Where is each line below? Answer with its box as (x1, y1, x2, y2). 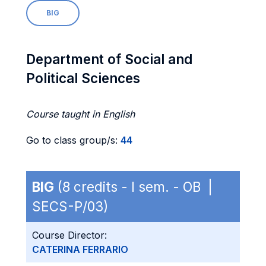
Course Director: (32, 229, 107, 241)
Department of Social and (26, 51, 192, 67)
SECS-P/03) (32, 198, 108, 214)
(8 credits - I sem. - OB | (54, 179, 216, 195)
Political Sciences (26, 70, 140, 86)
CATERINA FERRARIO (32, 243, 128, 255)
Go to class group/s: (26, 134, 121, 146)
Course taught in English (26, 108, 135, 120)
